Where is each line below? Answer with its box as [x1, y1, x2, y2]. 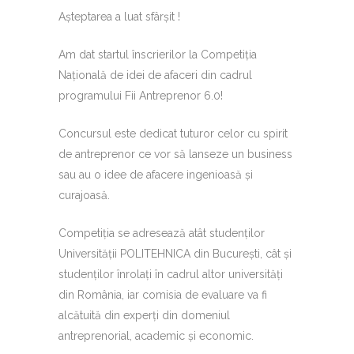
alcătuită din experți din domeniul [58, 309, 230, 322]
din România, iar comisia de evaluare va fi [58, 288, 267, 301]
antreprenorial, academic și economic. [58, 330, 254, 342]
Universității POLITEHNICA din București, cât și [58, 247, 292, 260]
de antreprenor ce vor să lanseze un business [58, 148, 292, 160]
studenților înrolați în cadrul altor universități [58, 268, 283, 281]
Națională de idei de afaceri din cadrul [58, 69, 252, 81]
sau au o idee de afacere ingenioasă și [58, 168, 253, 181]
